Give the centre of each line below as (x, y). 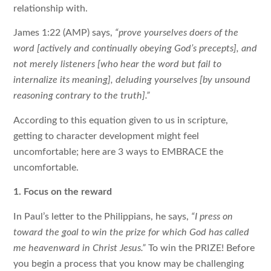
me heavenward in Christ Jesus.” (81, 248)
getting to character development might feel (106, 136)
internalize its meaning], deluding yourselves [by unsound (132, 80)
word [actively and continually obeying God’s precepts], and (135, 49)
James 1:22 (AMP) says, (64, 33)
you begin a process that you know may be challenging (129, 263)
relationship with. (51, 9)
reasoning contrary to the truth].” (82, 96)
